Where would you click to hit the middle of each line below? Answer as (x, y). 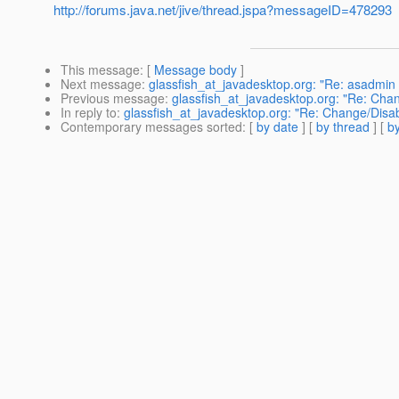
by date (277, 127)
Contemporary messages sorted (151, 127)
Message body (195, 70)
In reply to (89, 113)
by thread (343, 127)
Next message (101, 84)
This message (100, 70)
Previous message (113, 98)
